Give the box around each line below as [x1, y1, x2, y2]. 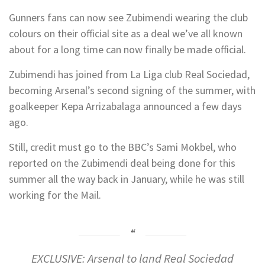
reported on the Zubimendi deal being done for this [9, 156, 235, 170]
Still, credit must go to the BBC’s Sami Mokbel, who [9, 140, 237, 154]
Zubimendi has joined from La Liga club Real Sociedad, [9, 67, 250, 81]
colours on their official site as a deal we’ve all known [9, 27, 243, 40]
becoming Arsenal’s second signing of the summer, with [9, 83, 256, 97]
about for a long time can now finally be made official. [9, 43, 246, 56]
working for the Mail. [9, 188, 101, 202]
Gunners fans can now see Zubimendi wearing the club [9, 11, 248, 24]
